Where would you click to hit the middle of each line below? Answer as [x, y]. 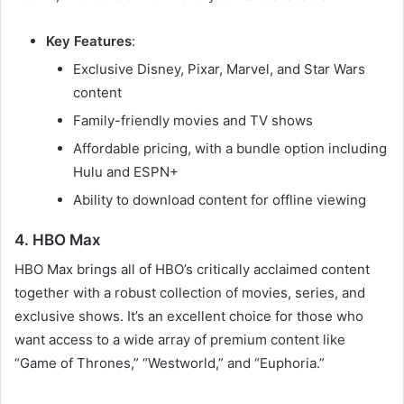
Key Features [89, 41]
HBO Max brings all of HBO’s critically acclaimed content [192, 270]
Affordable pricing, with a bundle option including [230, 148]
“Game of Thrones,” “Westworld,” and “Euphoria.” [170, 363]
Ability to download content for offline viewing [220, 199]
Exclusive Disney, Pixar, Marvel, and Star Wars [219, 69]
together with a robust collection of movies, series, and [190, 293]
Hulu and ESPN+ [126, 171]
